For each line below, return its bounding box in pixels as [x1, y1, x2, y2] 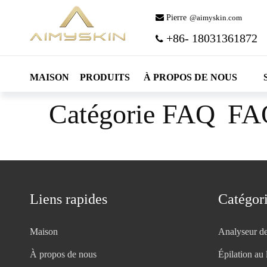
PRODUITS [80, 72, 130, 82]
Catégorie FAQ [49, 99, 215, 129]
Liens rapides [30, 191, 107, 207]
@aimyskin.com [189, 13, 242, 22]
